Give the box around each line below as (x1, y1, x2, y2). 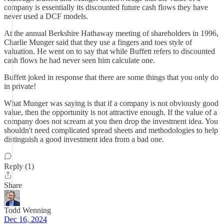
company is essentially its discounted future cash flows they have (4, 3, 208, 11)
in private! (4, 82, 36, 90)
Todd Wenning (4, 206, 51, 214)
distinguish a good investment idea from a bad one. (4, 135, 164, 143)
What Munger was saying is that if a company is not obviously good (4, 99, 218, 107)
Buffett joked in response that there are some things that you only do (4, 73, 218, 81)
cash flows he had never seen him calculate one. (4, 56, 155, 64)
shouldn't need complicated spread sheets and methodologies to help (4, 126, 218, 134)
